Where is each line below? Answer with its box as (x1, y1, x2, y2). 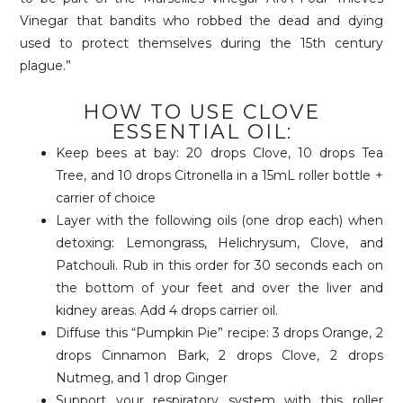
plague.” (20, 58, 72, 75)
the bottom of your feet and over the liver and (56, 280, 383, 297)
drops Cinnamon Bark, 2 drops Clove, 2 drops (56, 347, 383, 364)
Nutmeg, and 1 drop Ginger (56, 370, 228, 387)
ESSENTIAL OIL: (111, 120, 292, 145)
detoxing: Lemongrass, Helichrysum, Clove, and (56, 235, 383, 252)
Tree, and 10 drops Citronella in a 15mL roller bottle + (56, 167, 383, 184)
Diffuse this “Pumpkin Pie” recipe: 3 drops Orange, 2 (56, 325, 383, 342)
